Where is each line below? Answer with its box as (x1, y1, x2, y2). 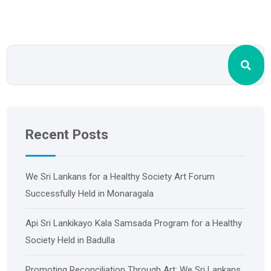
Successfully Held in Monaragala (25, 188, 154, 200)
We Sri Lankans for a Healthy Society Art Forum (25, 171, 215, 183)
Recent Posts (25, 126, 109, 143)
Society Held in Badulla (25, 235, 116, 246)
